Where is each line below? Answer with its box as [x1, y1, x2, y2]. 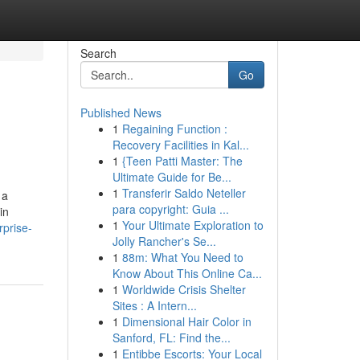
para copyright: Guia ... [112, 201, 229, 217]
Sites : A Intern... [112, 297, 197, 313]
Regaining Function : [121, 121, 227, 137]
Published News [80, 104, 162, 121]
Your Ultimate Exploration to [121, 217, 264, 233]
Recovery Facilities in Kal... [112, 137, 249, 153]
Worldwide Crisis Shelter [121, 281, 246, 297]
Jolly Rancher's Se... [112, 233, 216, 249]
